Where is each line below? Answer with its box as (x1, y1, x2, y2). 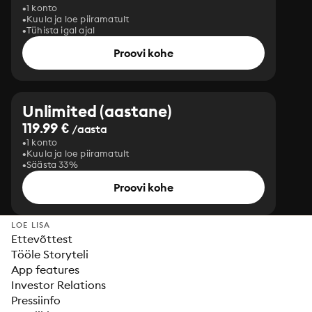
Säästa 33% (26, 159, 78, 170)
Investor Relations (11, 278, 106, 292)
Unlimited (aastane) (22, 101, 172, 121)
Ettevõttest (11, 232, 72, 246)
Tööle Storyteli (11, 247, 88, 261)
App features (11, 263, 79, 276)
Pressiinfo (11, 293, 61, 307)
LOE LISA (11, 220, 51, 230)
